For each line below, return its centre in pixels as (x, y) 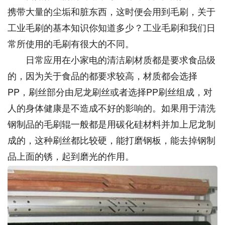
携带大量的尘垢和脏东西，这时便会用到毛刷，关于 (111, 11)
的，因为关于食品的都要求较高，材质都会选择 (102, 75)
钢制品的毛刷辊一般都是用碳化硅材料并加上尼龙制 (111, 124)
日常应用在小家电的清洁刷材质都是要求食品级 (111, 59)
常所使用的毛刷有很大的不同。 (71, 43)
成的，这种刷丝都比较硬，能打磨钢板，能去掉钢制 (111, 140)
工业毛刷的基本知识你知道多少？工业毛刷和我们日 (111, 27)
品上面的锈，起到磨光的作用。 (71, 156)
